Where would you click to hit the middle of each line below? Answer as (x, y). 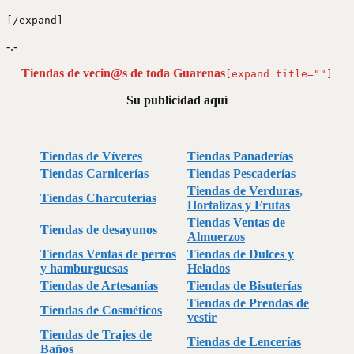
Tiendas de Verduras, (245, 190)
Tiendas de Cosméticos (101, 310)
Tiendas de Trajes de (96, 334)
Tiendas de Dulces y (241, 254)
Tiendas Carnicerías (94, 173)
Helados (209, 268)
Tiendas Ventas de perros (108, 254)
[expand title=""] (279, 73)
